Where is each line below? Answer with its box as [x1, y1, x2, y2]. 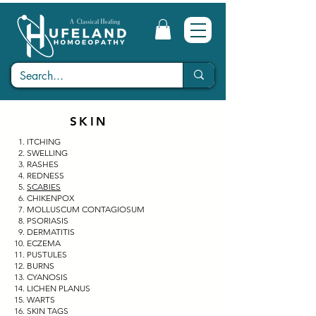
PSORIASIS [27, 214, 68, 226]
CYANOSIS [27, 271, 68, 282]
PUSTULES [27, 248, 67, 260]
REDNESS [27, 169, 64, 181]
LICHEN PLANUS [27, 282, 90, 293]
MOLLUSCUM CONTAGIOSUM [27, 203, 145, 214]
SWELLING [27, 147, 68, 158]
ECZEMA [27, 237, 61, 248]
